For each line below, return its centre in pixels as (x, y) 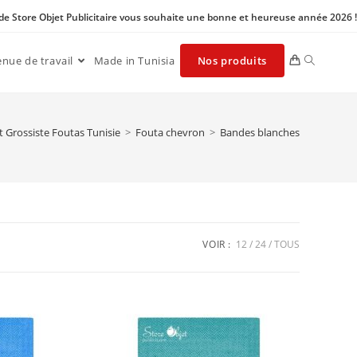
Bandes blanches (260, 132)
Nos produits (232, 61)
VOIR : (217, 244)
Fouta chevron (170, 132)
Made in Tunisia (134, 61)
